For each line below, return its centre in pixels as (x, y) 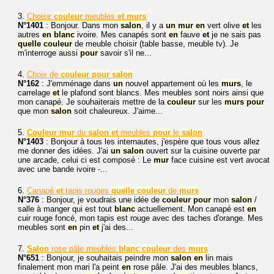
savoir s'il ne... (125, 53)
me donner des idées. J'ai (64, 151)
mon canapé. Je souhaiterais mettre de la (92, 102)
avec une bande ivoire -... (63, 169)
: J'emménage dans (76, 83)
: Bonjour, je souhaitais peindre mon (105, 258)
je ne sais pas (235, 35)
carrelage (35, 93)
